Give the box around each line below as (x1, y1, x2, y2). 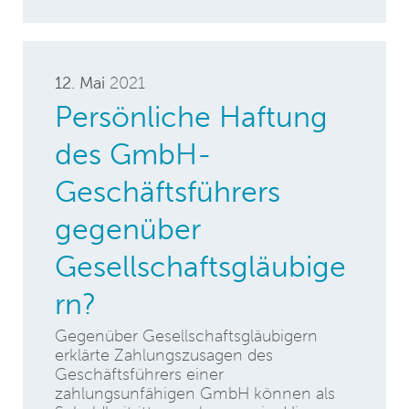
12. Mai (55, 73, 105, 92)
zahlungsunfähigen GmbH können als (55, 384, 335, 403)
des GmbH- (55, 137, 212, 170)
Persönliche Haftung (55, 100, 328, 132)
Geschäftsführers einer (55, 365, 224, 383)
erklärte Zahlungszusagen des (55, 346, 273, 364)
